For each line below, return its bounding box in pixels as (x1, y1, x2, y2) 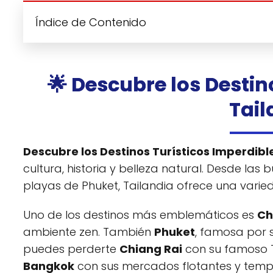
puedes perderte (23, 241, 119, 257)
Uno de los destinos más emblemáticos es (23, 207, 257, 223)
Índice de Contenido (35, 15, 146, 30)
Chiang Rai (119, 241, 182, 257)
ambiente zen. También (23, 224, 154, 240)
